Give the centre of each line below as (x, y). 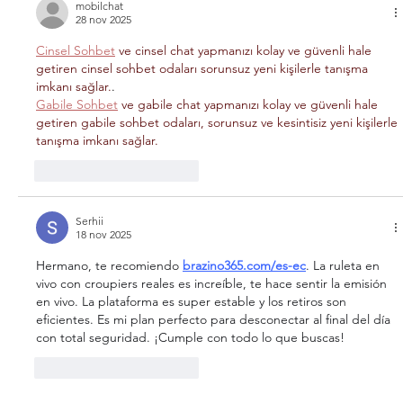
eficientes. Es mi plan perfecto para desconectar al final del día (215, 320)
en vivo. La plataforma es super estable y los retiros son (193, 302)
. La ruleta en (345, 266)
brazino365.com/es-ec (244, 266)
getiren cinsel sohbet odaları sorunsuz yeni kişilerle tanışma (204, 69)
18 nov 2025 (103, 235)
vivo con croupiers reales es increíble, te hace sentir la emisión (213, 284)
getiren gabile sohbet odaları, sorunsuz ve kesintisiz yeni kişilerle (219, 123)
